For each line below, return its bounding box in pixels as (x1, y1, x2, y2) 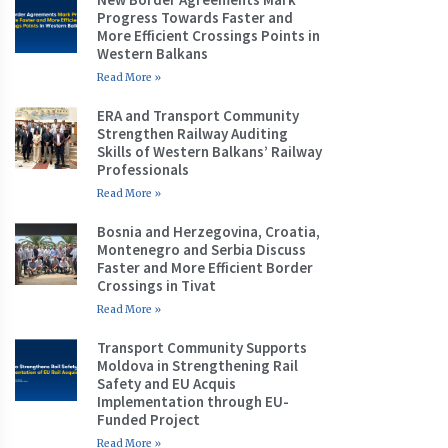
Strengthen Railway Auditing (97, 123, 289, 143)
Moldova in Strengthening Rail (97, 355, 299, 375)
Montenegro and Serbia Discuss (97, 239, 307, 259)
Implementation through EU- (97, 391, 290, 411)
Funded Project (97, 409, 201, 429)
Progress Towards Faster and (97, 7, 294, 27)
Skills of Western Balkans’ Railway (97, 141, 323, 161)
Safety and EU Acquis (97, 373, 237, 393)
